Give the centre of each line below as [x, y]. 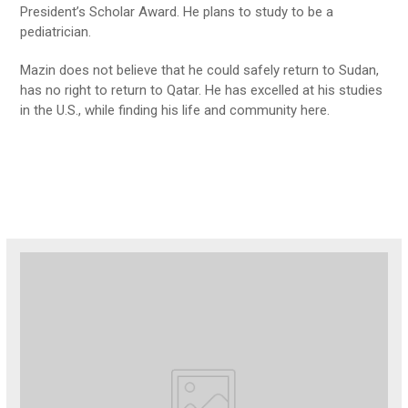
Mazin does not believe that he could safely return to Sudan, [200, 70]
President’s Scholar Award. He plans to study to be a [177, 11]
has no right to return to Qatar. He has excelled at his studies [202, 90]
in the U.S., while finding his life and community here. [175, 110]
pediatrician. [56, 31]
